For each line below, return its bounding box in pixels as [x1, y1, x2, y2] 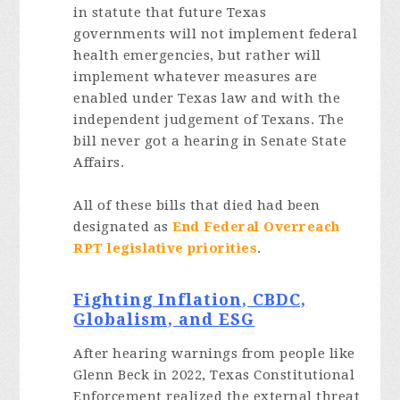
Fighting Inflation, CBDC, [73, 290, 307, 309]
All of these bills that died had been [73, 197, 321, 213]
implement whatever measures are [73, 69, 318, 85]
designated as [73, 219, 173, 235]
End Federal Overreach [172, 219, 340, 235]
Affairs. [73, 154, 125, 171]
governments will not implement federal [73, 26, 358, 42]
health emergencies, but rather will [73, 47, 321, 63]
